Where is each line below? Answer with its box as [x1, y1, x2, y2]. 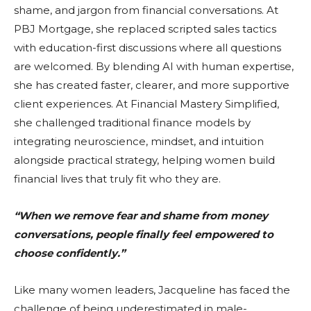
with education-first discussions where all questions [14, 40, 281, 54]
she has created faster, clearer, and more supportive [14, 78, 289, 92]
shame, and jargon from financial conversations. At [14, 3, 278, 17]
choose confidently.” [14, 246, 125, 260]
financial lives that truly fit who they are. [14, 171, 221, 185]
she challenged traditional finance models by [14, 115, 251, 129]
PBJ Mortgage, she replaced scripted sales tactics [14, 22, 276, 35]
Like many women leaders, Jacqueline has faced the [14, 283, 290, 296]
